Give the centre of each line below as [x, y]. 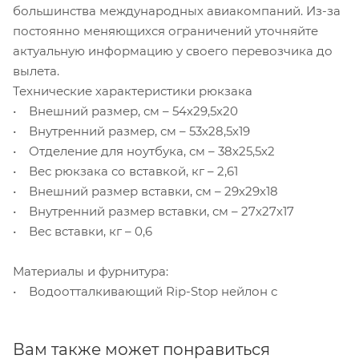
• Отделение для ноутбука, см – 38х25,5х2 [144, 151]
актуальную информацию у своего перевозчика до [173, 50]
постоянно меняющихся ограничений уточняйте [165, 30]
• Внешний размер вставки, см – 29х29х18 [145, 191]
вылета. [36, 71]
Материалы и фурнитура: [91, 271]
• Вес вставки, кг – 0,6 [83, 231]
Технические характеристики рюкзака [133, 91]
